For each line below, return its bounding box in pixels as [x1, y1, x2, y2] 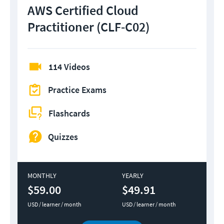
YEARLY [122, 171, 143, 180]
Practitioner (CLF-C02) [27, 18, 149, 35]
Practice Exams [48, 84, 106, 96]
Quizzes [48, 130, 78, 142]
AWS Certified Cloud [27, 2, 138, 19]
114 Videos [48, 61, 90, 73]
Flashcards [48, 107, 90, 119]
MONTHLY [27, 171, 56, 180]
